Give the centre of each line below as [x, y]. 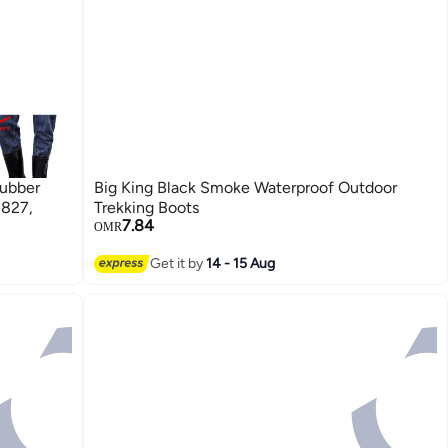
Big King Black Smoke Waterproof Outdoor [246, 187]
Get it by [178, 264]
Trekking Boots [147, 207]
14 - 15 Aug [241, 264]
